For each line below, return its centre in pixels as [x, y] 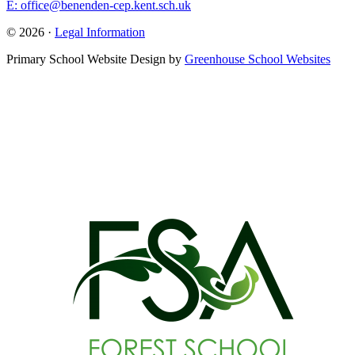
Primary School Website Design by [95, 59]
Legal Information [100, 32]
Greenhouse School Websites [258, 59]
